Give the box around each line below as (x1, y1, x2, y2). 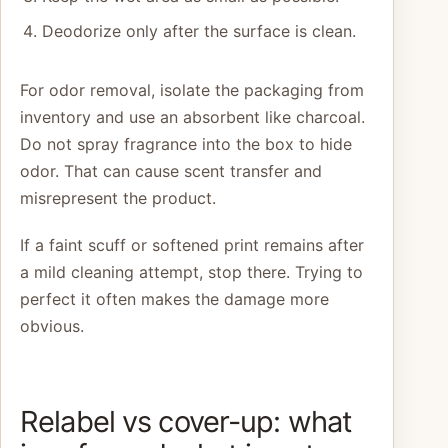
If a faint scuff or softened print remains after (20, 235, 364, 256)
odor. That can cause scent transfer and (20, 161, 322, 182)
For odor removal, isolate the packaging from (20, 80, 364, 101)
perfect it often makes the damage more (20, 289, 329, 310)
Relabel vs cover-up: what (20, 404, 353, 440)
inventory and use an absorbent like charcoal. (20, 107, 365, 128)
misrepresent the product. (20, 188, 216, 209)
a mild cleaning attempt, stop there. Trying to (20, 262, 363, 283)
